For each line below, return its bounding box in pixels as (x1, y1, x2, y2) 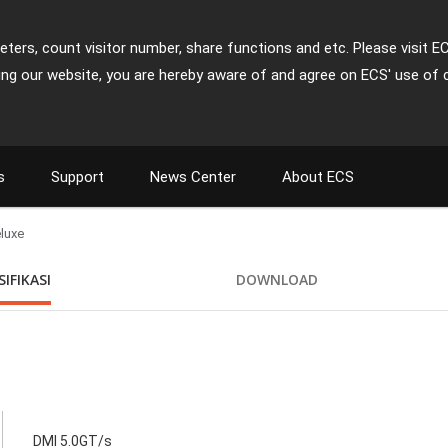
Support (51, 168, 104, 186)
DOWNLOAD (235, 270, 318, 289)
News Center (150, 168, 236, 186)
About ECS (282, 168, 354, 186)
